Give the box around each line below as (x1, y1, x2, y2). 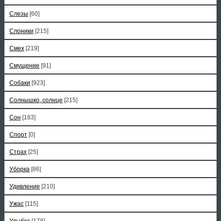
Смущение (9, 62, 39, 69)
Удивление (9, 183, 40, 190)
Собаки (9, 79, 30, 86)
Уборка (9, 166, 30, 173)
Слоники (9, 28, 34, 35)
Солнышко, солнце (9, 97, 63, 104)
